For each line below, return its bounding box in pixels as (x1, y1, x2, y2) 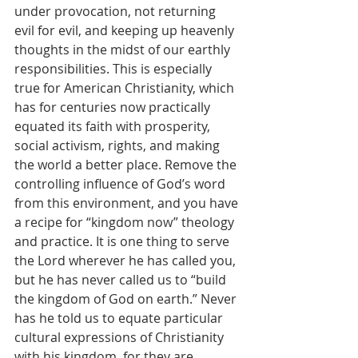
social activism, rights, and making (14, 137, 223, 154)
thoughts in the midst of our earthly (14, 41, 233, 58)
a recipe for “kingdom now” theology (14, 213, 237, 231)
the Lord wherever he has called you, (14, 252, 239, 269)
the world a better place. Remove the (14, 156, 240, 173)
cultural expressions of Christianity (14, 328, 227, 346)
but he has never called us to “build (14, 271, 229, 288)
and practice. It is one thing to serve (14, 233, 233, 250)
